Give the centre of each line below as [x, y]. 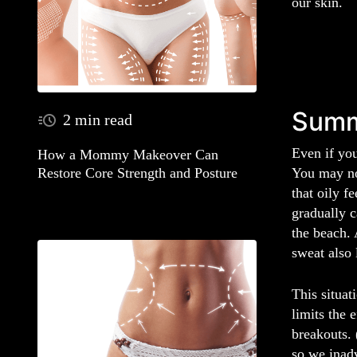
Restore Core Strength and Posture [137, 173]
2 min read [98, 119]
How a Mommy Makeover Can [128, 155]
